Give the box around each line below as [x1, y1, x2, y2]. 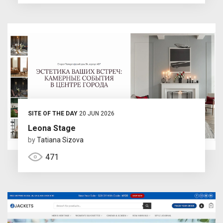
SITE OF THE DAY [27, 110, 78, 117]
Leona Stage [27, 123, 76, 133]
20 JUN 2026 [77, 110, 114, 117]
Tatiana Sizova [36, 136, 84, 144]
